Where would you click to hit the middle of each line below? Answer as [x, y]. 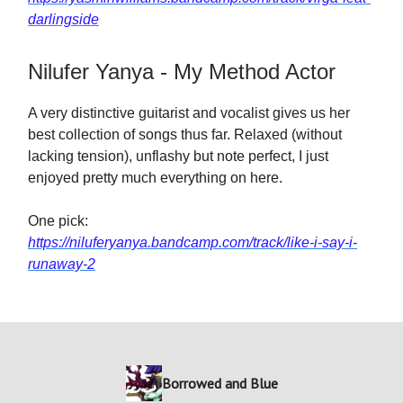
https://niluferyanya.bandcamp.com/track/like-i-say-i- [193, 242]
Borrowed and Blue [219, 383]
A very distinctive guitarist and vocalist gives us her [189, 113]
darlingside [63, 19]
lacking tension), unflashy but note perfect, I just [178, 156]
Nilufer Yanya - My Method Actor [182, 72]
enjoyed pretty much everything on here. [155, 178]
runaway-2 [62, 264]
